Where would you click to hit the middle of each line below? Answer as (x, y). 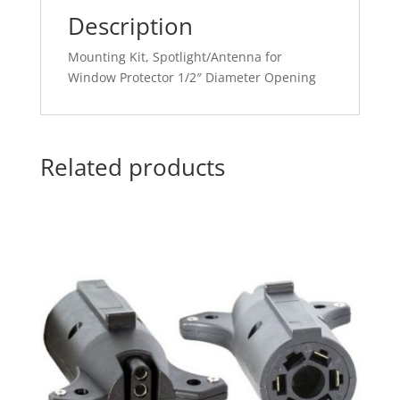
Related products (132, 167)
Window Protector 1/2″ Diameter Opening (192, 78)
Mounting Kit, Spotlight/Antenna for (175, 57)
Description (130, 26)
